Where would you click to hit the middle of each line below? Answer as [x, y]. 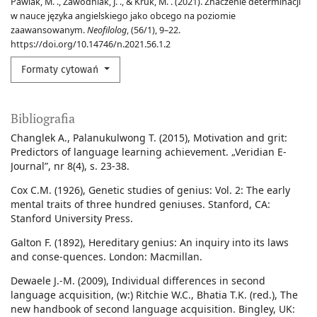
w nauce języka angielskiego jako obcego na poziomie [123, 16]
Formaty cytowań [61, 70]
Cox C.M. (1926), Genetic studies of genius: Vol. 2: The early [150, 190]
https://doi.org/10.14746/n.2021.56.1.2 [91, 45]
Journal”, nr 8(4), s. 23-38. [70, 166]
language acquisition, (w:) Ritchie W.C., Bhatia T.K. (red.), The [154, 295]
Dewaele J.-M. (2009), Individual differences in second [138, 281]
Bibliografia [43, 119]
